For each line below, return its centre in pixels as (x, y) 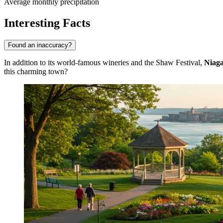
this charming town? (36, 71)
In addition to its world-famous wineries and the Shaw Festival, (104, 62)
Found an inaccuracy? (40, 45)
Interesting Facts (47, 23)
